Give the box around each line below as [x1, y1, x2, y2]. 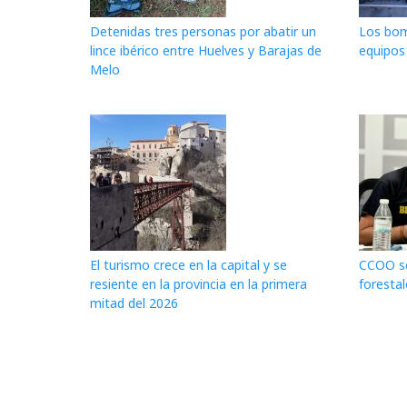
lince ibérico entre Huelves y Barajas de [90, 42, 322, 60]
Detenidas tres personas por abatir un [90, 23, 316, 41]
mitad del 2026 [90, 293, 178, 312]
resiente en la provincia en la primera [90, 274, 307, 293]
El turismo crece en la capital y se [90, 255, 287, 273]
